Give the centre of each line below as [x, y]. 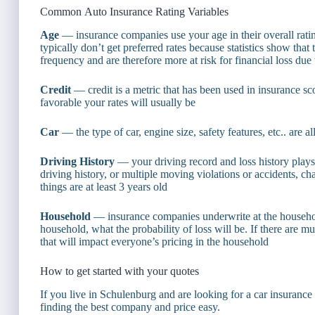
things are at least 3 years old [104, 187]
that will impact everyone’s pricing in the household [154, 242]
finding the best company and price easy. [130, 307]
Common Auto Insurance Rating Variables [134, 12]
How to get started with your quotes [120, 271]
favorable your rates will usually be [118, 103]
